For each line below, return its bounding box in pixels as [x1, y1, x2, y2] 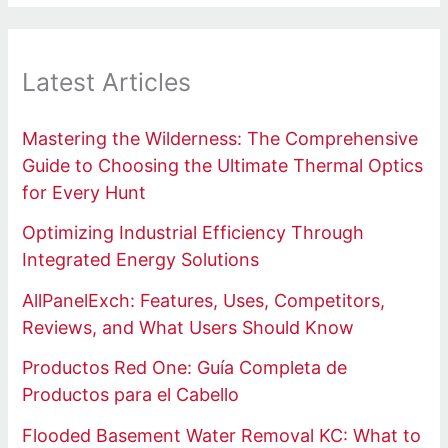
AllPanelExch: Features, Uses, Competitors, [22, 289, 386, 311]
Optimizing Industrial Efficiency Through [22, 222, 365, 244]
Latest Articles [22, 67, 192, 98]
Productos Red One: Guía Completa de [22, 357, 348, 379]
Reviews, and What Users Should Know [22, 316, 355, 338]
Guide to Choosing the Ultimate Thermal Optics [22, 154, 424, 176]
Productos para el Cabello [22, 384, 240, 406]
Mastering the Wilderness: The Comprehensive [22, 127, 419, 149]
